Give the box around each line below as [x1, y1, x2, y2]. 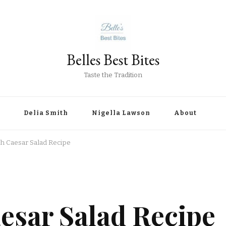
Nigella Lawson [92, 109, 150, 117]
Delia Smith [24, 109, 68, 117]
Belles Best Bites [67, 50, 159, 70]
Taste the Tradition [84, 71, 142, 80]
